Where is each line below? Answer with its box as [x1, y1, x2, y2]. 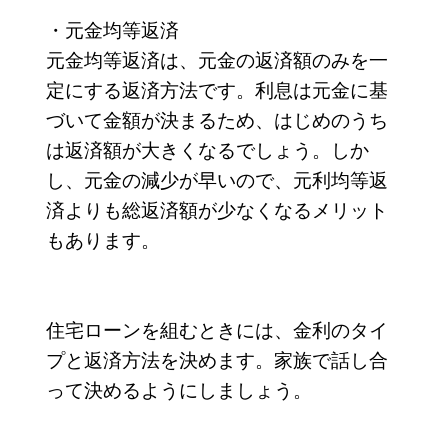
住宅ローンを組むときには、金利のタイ [45, 314, 388, 342]
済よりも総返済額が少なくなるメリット [45, 194, 388, 222]
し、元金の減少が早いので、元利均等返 [45, 164, 388, 192]
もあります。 [45, 224, 160, 252]
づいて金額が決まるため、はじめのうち [45, 104, 388, 132]
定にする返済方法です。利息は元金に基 [45, 74, 388, 102]
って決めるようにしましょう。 [45, 374, 312, 402]
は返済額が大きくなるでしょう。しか [45, 134, 369, 162]
